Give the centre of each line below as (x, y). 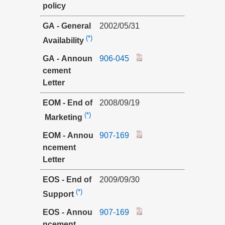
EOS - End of (68, 180)
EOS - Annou (68, 212)
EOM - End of (68, 103)
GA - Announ (68, 59)
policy (54, 6)
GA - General (68, 26)
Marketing (63, 118)
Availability (63, 41)
